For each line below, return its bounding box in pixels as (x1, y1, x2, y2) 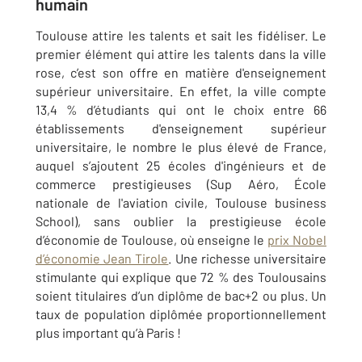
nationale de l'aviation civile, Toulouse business (36, 195, 326, 210)
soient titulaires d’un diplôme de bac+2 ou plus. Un (36, 288, 326, 303)
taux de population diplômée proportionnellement (36, 306, 326, 322)
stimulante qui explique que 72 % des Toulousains (36, 269, 326, 284)
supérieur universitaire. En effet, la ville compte (36, 83, 326, 99)
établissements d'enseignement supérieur (36, 120, 326, 136)
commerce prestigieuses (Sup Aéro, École (36, 176, 326, 192)
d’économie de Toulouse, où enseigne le (36, 232, 268, 247)
